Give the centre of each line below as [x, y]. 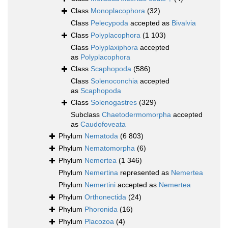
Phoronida [101, 209]
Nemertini [100, 185]
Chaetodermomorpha [136, 115]
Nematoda [101, 136]
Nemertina [101, 173]
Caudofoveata [103, 124]
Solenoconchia [114, 81]
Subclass [86, 115]
